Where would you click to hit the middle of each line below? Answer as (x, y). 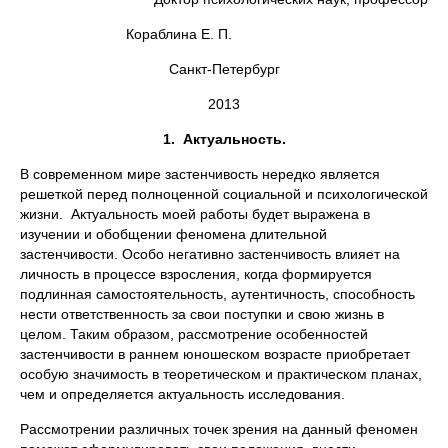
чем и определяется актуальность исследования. (182, 394)
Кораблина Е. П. (277, 34)
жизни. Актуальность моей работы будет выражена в (195, 214)
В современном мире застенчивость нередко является (200, 174)
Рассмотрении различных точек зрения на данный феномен (219, 429)
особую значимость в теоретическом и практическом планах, (221, 374)
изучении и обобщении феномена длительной (173, 234)
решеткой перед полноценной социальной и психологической (224, 194)
